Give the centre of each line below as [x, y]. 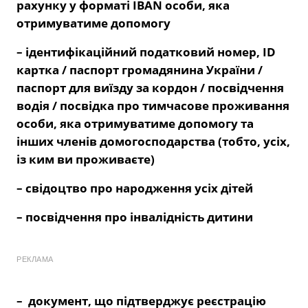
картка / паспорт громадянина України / [140, 70]
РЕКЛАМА [35, 260]
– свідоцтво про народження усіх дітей [135, 188]
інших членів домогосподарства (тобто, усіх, [153, 142]
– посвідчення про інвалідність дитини [135, 217]
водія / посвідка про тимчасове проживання [153, 106]
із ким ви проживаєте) [86, 159]
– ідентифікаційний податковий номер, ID [146, 52]
